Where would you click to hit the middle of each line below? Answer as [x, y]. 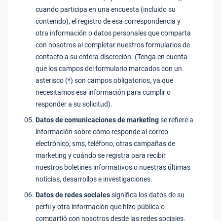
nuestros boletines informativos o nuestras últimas [113, 167]
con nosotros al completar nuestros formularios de [113, 45]
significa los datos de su [147, 195]
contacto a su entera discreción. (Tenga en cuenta [111, 57]
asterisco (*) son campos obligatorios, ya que [104, 80]
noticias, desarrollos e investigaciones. [94, 179]
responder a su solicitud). [74, 104]
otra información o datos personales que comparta [113, 33]
